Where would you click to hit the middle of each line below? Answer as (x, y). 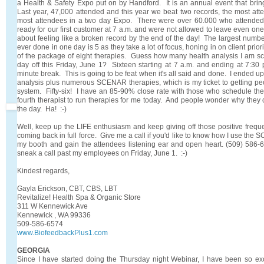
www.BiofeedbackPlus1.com (62, 232)
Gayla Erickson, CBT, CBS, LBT (67, 188)
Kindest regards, (43, 171)
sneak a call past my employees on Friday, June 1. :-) (103, 153)
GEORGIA (34, 250)
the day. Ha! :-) (42, 109)
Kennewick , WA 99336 (54, 215)
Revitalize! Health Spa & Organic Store (79, 197)
